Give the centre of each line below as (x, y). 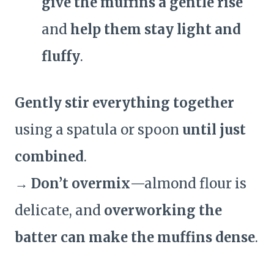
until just (214, 130)
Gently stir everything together (124, 103)
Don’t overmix (81, 184)
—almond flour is (188, 184)
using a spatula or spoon (98, 130)
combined (49, 157)
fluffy (61, 57)
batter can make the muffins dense (135, 238)
